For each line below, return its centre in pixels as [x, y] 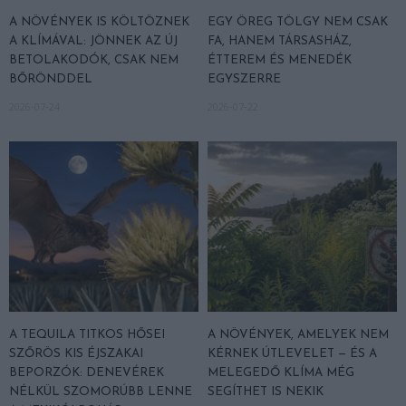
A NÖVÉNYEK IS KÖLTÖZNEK [99, 22]
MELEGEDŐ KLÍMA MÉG [281, 372]
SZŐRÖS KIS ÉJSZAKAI [76, 353]
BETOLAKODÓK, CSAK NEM [94, 60]
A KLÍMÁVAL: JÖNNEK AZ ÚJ [93, 41]
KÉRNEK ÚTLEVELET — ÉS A [292, 353]
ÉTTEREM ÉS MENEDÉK [280, 60]
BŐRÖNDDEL [51, 79]
